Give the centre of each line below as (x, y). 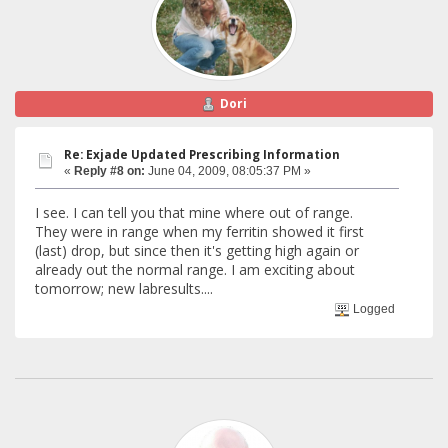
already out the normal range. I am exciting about (195, 269)
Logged (373, 309)
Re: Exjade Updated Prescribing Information (202, 154)
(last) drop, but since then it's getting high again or (197, 250)
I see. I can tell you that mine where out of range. (194, 212)
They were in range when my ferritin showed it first (199, 231)
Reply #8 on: (109, 170)
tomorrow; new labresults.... (124, 288)
